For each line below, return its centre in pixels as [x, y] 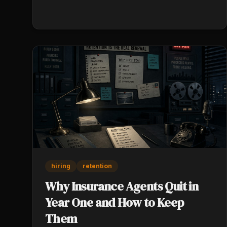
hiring [61, 166]
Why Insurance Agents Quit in [122, 186]
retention [97, 166]
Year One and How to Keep [115, 202]
